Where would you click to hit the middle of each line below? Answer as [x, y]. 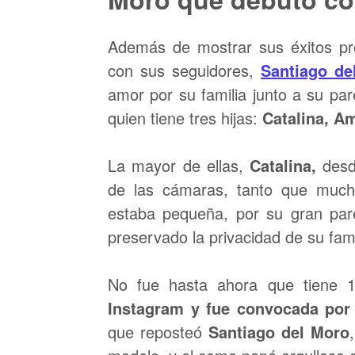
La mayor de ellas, [176, 165]
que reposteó [158, 332]
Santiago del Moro [279, 332]
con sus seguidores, [184, 70]
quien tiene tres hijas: [185, 118]
